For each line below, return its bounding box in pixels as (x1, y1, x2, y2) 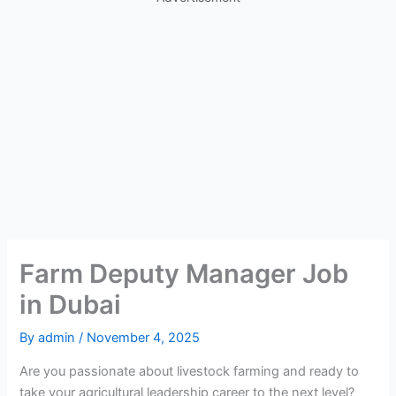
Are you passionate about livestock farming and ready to (19, 362, 360, 379)
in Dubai (19, 289, 122, 321)
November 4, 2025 (87, 330, 201, 346)
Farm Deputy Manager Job (19, 258, 349, 290)
